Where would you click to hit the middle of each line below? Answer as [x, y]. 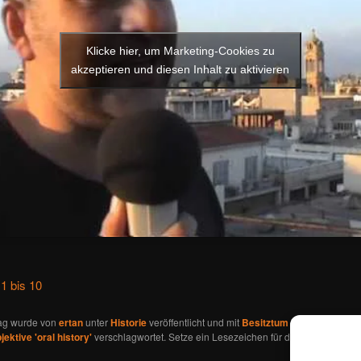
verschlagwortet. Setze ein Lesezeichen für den [197, 336]
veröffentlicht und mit [194, 322]
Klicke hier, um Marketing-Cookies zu [180, 51]
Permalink [327, 336]
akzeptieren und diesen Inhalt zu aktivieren [180, 70]
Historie [128, 322]
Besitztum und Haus [288, 322]
